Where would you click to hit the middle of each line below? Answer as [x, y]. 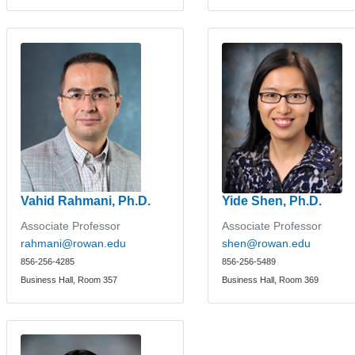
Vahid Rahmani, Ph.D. [86, 200]
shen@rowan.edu [267, 243]
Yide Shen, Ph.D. [272, 200]
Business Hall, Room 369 [271, 280]
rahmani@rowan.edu [74, 243]
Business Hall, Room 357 [69, 280]
